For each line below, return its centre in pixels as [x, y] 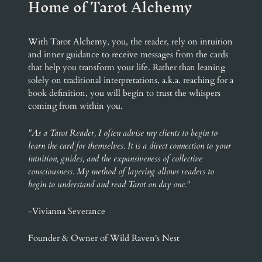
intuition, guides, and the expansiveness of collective [115, 159]
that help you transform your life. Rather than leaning [127, 68]
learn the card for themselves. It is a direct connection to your [130, 146]
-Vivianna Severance [67, 211]
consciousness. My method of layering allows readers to [121, 172]
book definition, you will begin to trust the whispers [124, 93]
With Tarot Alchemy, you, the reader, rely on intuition [130, 42]
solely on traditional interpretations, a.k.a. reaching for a [131, 80]
